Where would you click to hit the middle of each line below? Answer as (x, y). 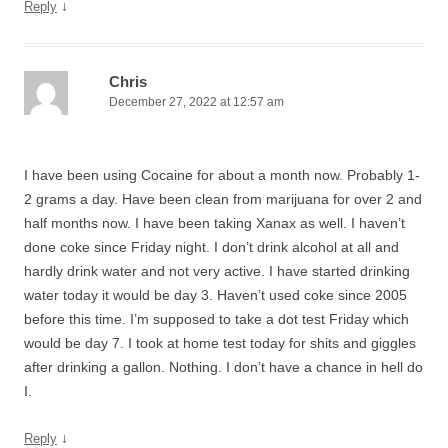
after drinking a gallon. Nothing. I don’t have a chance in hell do (223, 367)
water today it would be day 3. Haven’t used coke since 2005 (215, 295)
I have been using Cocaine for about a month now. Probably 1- (222, 175)
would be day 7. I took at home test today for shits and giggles (220, 343)
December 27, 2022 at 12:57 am (196, 102)
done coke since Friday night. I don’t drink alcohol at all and (211, 247)
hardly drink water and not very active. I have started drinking (217, 271)
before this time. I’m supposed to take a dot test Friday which (216, 319)
